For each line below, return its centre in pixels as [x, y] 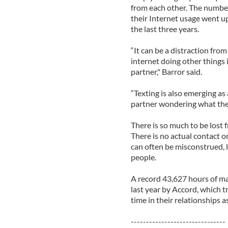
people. [143, 157]
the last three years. [165, 28]
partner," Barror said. [166, 71]
